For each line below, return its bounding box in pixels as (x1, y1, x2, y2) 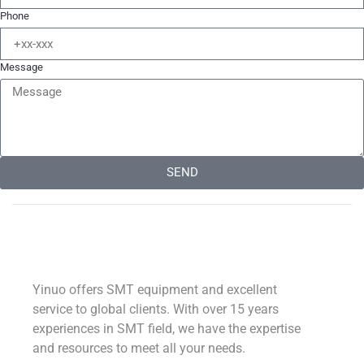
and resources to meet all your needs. (32, 340, 245, 356)
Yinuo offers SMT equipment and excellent (32, 281, 277, 297)
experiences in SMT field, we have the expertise (32, 320, 301, 336)
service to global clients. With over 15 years (32, 301, 279, 317)
